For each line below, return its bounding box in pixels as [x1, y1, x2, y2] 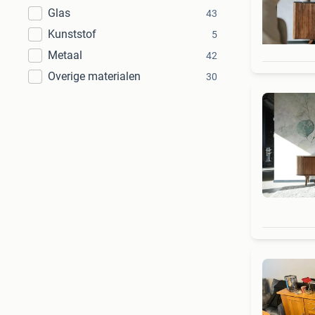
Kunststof [48, 27, 96, 41]
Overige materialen [48, 70, 141, 83]
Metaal [48, 49, 82, 62]
